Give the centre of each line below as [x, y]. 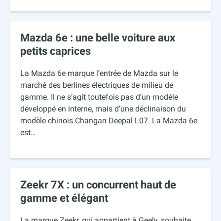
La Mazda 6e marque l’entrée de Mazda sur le [99, 74]
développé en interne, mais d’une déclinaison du [103, 109]
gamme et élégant [64, 198]
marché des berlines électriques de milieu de [97, 85]
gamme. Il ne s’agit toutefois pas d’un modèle [99, 97]
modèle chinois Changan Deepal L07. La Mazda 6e [109, 121]
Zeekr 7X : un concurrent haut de [98, 185]
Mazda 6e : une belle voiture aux [98, 38]
